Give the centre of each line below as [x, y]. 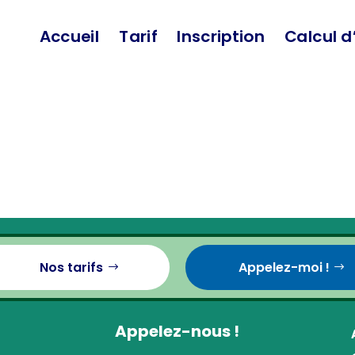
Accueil [69, 36]
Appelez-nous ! [177, 332]
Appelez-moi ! [284, 268]
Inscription [221, 36]
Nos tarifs [71, 268]
